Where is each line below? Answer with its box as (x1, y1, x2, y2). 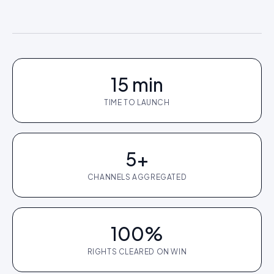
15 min (111, 73, 163, 96)
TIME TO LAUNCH (104, 98, 170, 107)
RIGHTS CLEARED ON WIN (87, 247, 187, 256)
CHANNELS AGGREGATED (87, 172, 187, 182)
